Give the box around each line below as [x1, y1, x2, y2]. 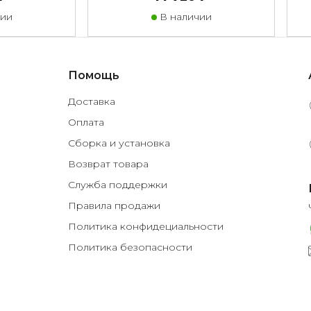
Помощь [68, 69, 119, 83]
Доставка [68, 95, 115, 108]
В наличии [156, 10, 212, 24]
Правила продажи [68, 199, 160, 212]
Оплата [68, 116, 104, 129]
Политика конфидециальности [68, 220, 224, 233]
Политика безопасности [68, 241, 192, 254]
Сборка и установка [68, 137, 170, 150]
